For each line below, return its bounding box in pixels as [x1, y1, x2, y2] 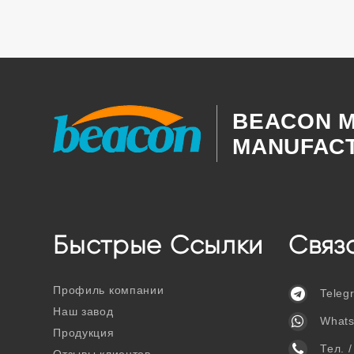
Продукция [53, 326, 115, 340]
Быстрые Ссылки [53, 231, 264, 261]
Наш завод [53, 305, 114, 318]
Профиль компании [53, 284, 164, 297]
